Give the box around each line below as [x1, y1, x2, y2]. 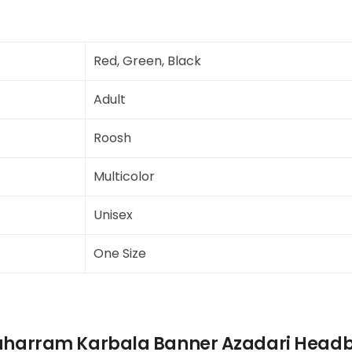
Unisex [93, 206, 133, 225]
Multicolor [93, 167, 155, 186]
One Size [93, 244, 146, 263]
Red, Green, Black [93, 52, 201, 71]
